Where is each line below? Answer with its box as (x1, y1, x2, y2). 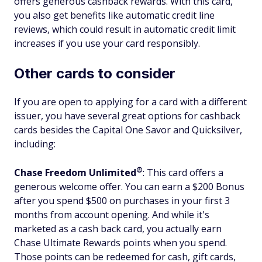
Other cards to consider (14, 65, 175, 82)
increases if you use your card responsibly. (14, 37, 200, 50)
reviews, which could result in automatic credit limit (14, 23, 236, 36)
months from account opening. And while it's (14, 208, 209, 222)
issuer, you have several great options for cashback (14, 109, 240, 123)
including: (14, 137, 56, 151)
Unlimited (89, 166, 136, 180)
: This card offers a (143, 166, 223, 180)
